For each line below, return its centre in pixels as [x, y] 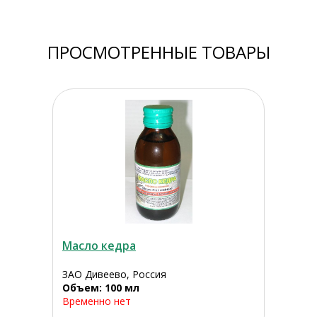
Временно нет [96, 301]
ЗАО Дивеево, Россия [114, 275]
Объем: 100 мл [100, 288]
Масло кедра [99, 246]
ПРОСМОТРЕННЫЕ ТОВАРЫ [158, 52]
